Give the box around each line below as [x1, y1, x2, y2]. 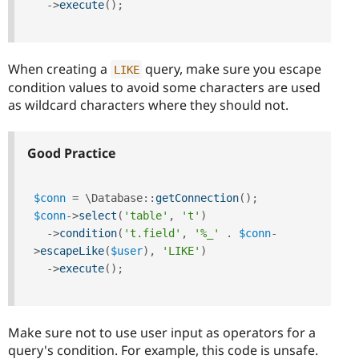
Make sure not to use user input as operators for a [8, 324, 316, 342]
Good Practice [27, 144, 115, 163]
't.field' [123, 227, 181, 240]
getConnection [155, 192, 239, 205]
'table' [123, 209, 168, 223]
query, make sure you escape [142, 59, 321, 78]
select [79, 209, 117, 223]
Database [91, 192, 143, 205]
